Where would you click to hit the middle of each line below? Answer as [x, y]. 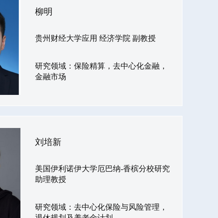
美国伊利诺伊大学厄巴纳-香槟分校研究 [102, 169]
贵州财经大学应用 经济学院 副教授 [95, 38]
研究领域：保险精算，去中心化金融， [101, 66]
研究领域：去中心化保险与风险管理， [101, 207]
